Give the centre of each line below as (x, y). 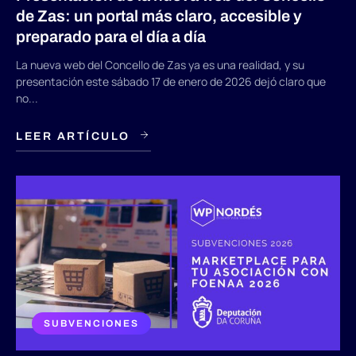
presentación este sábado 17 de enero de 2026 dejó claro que (171, 82)
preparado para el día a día (111, 37)
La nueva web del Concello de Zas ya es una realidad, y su (160, 65)
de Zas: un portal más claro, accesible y (159, 16)
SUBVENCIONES (91, 324)
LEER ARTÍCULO (73, 137)
